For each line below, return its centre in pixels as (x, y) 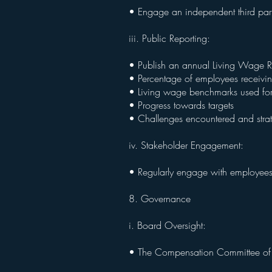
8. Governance (161, 199)
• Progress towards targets (183, 105)
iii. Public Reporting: (171, 38)
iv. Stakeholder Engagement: (188, 145)
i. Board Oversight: (169, 225)
